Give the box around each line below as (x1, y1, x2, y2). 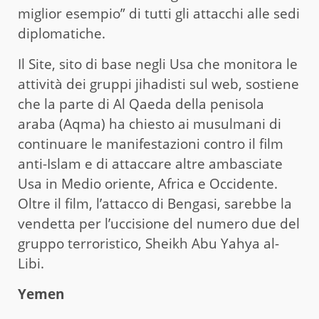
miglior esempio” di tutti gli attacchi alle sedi (18, 4, 300, 23)
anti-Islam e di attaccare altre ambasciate (18, 155, 283, 174)
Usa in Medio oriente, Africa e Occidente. (18, 174, 278, 194)
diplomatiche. (18, 24, 105, 43)
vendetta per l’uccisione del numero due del (18, 214, 300, 234)
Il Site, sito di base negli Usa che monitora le (18, 55, 298, 74)
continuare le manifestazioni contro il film (18, 135, 283, 154)
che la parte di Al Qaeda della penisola (18, 95, 264, 114)
